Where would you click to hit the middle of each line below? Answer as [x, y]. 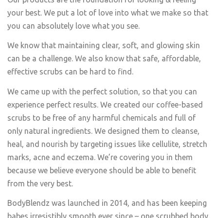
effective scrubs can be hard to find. [70, 72]
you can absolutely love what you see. [73, 26]
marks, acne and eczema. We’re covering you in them [100, 157]
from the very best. [40, 183]
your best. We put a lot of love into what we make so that [108, 12]
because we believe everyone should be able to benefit [102, 170]
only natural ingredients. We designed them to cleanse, [103, 131]
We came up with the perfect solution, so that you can [102, 91]
